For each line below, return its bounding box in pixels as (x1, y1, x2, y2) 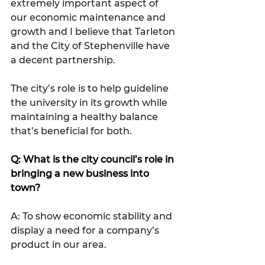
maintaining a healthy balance (11, 111, 160, 122)
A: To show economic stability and (11, 210, 174, 222)
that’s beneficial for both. (11, 125, 134, 137)
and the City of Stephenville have (11, 40, 172, 51)
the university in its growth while (11, 96, 170, 108)
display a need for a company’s (11, 224, 161, 236)
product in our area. (11, 238, 106, 250)
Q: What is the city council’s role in (11, 153, 176, 165)
